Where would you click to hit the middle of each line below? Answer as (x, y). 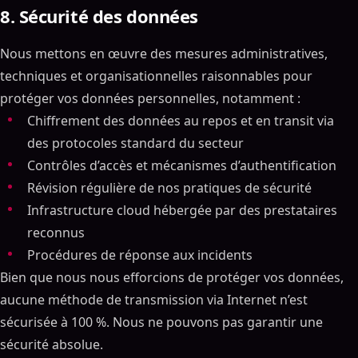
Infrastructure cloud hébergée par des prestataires (182, 210)
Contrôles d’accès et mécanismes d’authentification (182, 165)
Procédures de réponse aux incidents (140, 255)
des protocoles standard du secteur (135, 143)
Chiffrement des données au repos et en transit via (181, 121)
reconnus (56, 233)
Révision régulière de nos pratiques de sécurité (169, 188)
